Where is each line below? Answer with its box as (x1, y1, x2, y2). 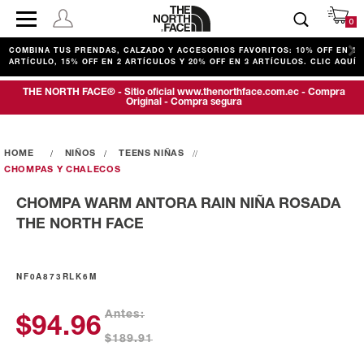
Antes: (105, 310, 145, 321)
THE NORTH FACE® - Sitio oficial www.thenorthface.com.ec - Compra (23, 88, 345, 97)
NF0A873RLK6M (16, 271, 97, 283)
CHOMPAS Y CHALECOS (4, 166, 121, 174)
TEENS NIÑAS (119, 149, 184, 158)
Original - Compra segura (126, 97, 242, 106)
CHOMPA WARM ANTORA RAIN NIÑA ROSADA (16, 197, 340, 210)
